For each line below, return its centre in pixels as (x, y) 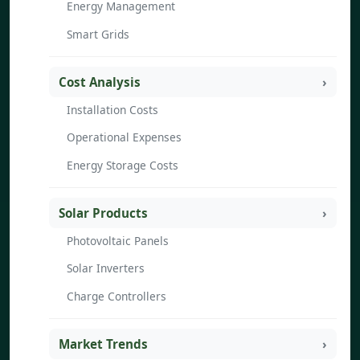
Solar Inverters (106, 268)
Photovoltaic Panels (118, 240)
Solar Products (103, 213)
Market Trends (103, 344)
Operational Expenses (124, 137)
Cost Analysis (100, 82)
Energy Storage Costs (123, 165)
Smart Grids (98, 34)
